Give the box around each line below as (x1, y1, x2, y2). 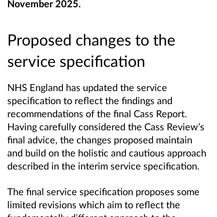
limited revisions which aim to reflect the (7, 199, 180, 211)
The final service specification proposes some (7, 186, 200, 198)
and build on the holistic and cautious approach (7, 147, 206, 158)
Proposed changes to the (7, 30, 175, 49)
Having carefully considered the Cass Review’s (7, 121, 204, 132)
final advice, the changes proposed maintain (7, 134, 192, 145)
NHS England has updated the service (7, 81, 167, 93)
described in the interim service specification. (7, 160, 200, 171)
